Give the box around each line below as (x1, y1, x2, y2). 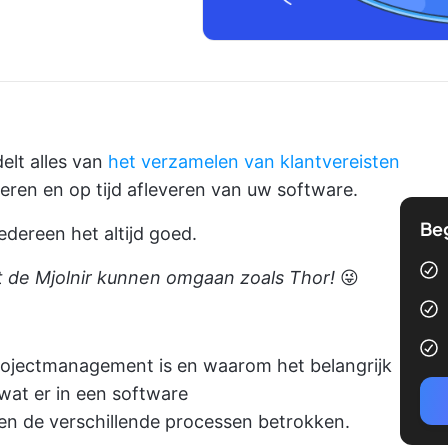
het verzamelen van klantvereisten (108, 151, 400, 172)
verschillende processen (49, 411, 253, 432)
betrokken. (253, 411, 350, 432)
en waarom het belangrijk (172, 355, 392, 376)
